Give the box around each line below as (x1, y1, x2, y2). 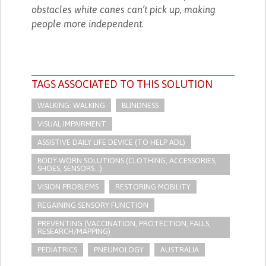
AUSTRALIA (160, 245, 199, 254)
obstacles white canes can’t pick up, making (31, 4, 216, 15)
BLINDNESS (122, 100, 159, 110)
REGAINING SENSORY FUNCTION (37, 200, 149, 210)
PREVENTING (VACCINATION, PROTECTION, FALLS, (37, 218, 211, 228)
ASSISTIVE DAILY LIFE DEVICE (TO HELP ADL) (37, 137, 186, 147)
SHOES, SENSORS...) (37, 163, 103, 173)
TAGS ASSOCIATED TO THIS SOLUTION (31, 77, 213, 90)
